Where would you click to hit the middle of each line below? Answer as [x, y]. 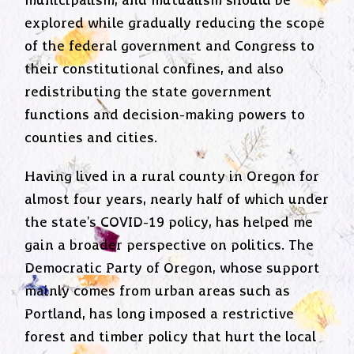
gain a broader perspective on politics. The [169, 245]
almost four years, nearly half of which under [177, 200]
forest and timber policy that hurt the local [171, 337]
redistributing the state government [149, 93]
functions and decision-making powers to [165, 116]
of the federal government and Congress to [170, 47]
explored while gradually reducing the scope [175, 24]
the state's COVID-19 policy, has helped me [169, 222]
